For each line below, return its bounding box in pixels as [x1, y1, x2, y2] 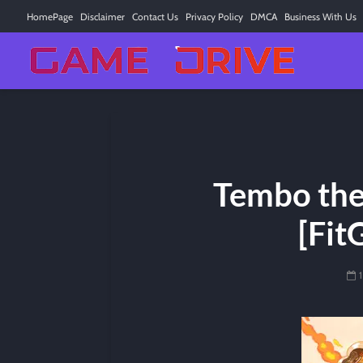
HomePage [27, 11, 73, 23]
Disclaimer [80, 11, 125, 23]
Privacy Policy [186, 11, 243, 23]
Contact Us [132, 11, 178, 23]
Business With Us [284, 11, 357, 23]
